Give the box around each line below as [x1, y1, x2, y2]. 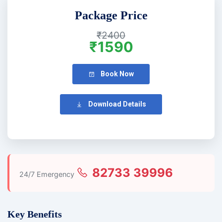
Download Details [87, 100, 146, 108]
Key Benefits [7, 208, 62, 220]
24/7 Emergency [19, 169, 74, 178]
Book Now [99, 70, 134, 78]
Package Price [74, 9, 148, 22]
